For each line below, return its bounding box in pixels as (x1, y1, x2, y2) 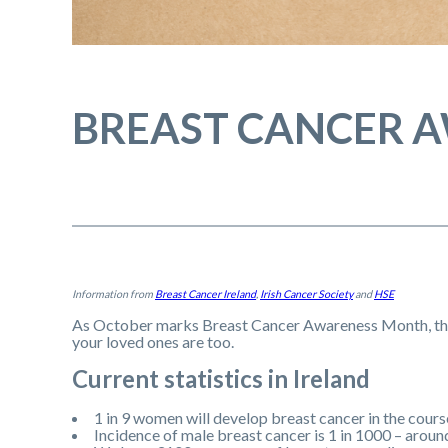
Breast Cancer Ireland (155, 286, 256, 300)
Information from (72, 286, 155, 300)
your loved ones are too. (72, 331, 234, 351)
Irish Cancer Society (260, 286, 353, 300)
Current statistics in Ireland (72, 363, 370, 393)
